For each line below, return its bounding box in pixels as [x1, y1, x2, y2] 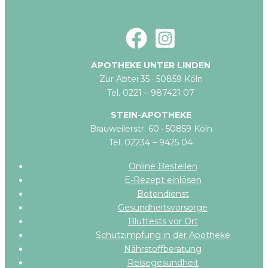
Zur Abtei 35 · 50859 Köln [99, 73, 203, 84]
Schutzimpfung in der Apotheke [95, 230, 230, 241]
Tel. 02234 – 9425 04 [109, 136, 193, 148]
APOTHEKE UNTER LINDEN [91, 59, 211, 71]
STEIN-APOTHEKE [110, 109, 191, 120]
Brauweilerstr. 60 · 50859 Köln [89, 123, 212, 134]
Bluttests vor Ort [127, 216, 198, 227]
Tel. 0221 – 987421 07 [107, 87, 194, 98]
